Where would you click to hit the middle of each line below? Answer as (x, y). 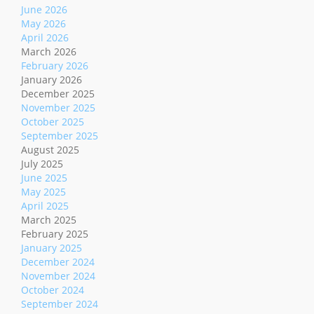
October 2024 (53, 290)
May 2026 (43, 24)
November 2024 (58, 276)
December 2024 (58, 262)
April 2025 (45, 206)
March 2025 (49, 220)
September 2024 (60, 304)
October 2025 (53, 122)
